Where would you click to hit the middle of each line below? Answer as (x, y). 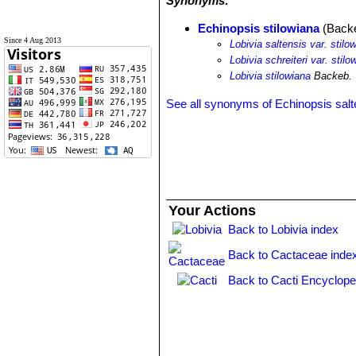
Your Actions (213, 211)
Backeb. (332, 76)
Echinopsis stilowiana (259, 28)
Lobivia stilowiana (271, 76)
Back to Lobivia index (284, 229)
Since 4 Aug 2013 (33, 40)
